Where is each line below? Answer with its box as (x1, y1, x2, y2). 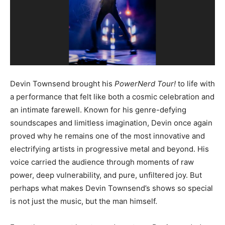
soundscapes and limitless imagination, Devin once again (10, 118, 212, 128)
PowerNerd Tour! (115, 78, 176, 88)
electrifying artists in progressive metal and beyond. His (10, 144, 209, 154)
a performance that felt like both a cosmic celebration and (10, 91, 214, 101)
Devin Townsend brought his (10, 78, 115, 88)
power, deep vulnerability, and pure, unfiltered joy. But (10, 170, 202, 180)
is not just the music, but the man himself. (10, 196, 157, 206)
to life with (176, 78, 215, 88)
